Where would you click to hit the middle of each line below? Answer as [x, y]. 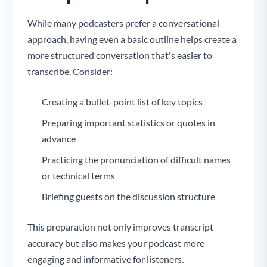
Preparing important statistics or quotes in [129, 123]
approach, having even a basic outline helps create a [132, 39]
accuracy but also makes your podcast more [116, 243]
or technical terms [79, 176]
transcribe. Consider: [70, 72]
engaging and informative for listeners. [106, 259]
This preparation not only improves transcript [121, 227]
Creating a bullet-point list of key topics [122, 102]
